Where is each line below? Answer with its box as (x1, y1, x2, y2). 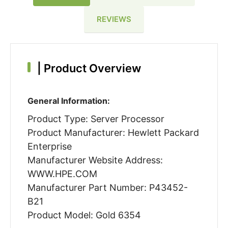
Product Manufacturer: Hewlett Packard (27, 127, 199, 138)
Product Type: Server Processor (27, 113, 164, 125)
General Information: (27, 96, 110, 106)
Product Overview (41, 62, 141, 75)
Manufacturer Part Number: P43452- (27, 182, 188, 193)
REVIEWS (97, 14, 131, 24)
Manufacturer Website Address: (27, 155, 163, 166)
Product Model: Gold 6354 (27, 210, 141, 221)
